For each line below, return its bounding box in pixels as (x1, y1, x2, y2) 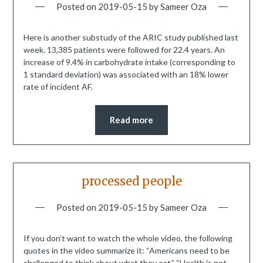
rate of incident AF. (23, 81, 93, 92)
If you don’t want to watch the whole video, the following (23, 233, 232, 244)
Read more (110, 114, 153, 125)
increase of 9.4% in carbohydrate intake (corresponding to (23, 56, 235, 67)
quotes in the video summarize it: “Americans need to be (23, 245, 230, 256)
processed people (81, 174, 182, 189)
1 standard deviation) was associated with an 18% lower (23, 69, 228, 79)
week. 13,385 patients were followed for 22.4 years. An (23, 44, 225, 55)
